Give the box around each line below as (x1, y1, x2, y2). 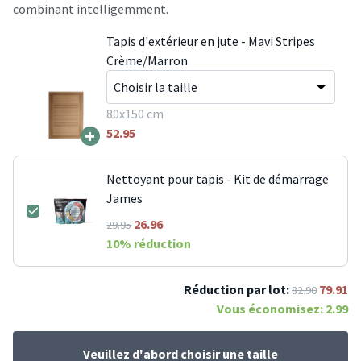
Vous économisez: (217, 300, 326, 317)
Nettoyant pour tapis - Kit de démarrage (106, 170, 330, 187)
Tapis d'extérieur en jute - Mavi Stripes (106, 32, 315, 49)
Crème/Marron (106, 52, 188, 68)
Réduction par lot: (184, 280, 289, 297)
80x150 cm (106, 105, 164, 122)
